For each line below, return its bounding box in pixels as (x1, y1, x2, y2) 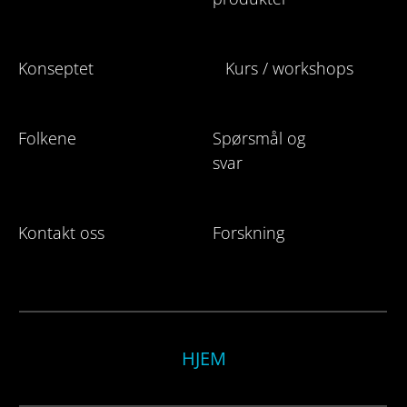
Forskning (212, 221, 284, 243)
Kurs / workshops (224, 56, 353, 79)
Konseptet (18, 56, 94, 79)
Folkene (18, 126, 76, 149)
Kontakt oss (18, 221, 104, 243)
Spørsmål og (212, 126, 305, 149)
